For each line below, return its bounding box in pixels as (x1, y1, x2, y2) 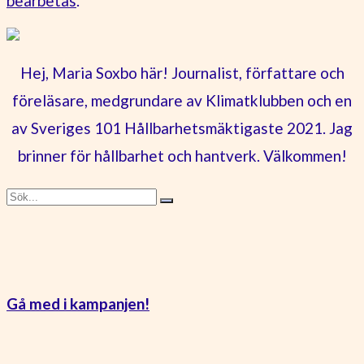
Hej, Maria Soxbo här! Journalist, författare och (19, 63, 344, 82)
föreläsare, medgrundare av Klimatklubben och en (12, 90, 352, 110)
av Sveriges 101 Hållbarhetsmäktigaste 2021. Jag (11, 118, 353, 137)
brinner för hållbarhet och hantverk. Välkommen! (17, 145, 347, 165)
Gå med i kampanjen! (6, 294, 149, 314)
